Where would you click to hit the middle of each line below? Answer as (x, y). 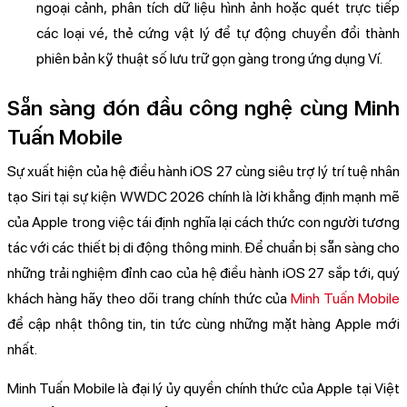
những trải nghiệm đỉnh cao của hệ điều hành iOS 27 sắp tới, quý (203, 273)
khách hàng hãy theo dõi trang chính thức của (149, 299)
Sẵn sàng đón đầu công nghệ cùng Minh (203, 109)
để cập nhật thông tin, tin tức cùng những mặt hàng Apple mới (203, 324)
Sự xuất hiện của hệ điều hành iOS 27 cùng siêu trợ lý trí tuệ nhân (203, 172)
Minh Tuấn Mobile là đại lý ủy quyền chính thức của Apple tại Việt (203, 389)
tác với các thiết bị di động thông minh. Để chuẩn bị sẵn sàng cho (203, 248)
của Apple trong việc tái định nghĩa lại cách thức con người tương (203, 223)
